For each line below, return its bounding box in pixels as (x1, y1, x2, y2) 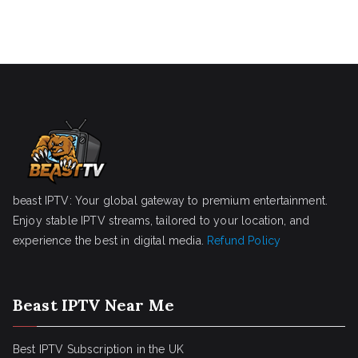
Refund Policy (207, 234, 281, 247)
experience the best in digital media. (13, 234, 208, 247)
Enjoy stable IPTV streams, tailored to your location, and (13, 214, 310, 227)
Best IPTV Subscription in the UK (13, 343, 185, 356)
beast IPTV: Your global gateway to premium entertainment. (13, 194, 328, 207)
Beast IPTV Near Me (13, 295, 174, 315)
